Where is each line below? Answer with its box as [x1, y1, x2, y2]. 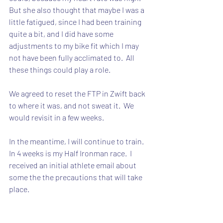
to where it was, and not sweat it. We [9, 100, 135, 110]
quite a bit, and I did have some [9, 28, 115, 38]
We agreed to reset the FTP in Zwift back [9, 88, 147, 98]
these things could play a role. [9, 64, 111, 74]
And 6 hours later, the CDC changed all [9, 208, 140, 218]
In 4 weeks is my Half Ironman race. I [9, 148, 133, 158]
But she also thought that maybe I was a [9, 4, 146, 14]
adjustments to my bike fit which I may [9, 40, 140, 50]
